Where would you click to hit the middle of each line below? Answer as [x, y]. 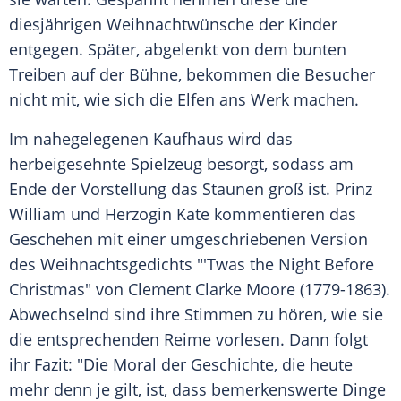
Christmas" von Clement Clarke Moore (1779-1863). [200, 290]
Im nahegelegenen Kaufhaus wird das [151, 139]
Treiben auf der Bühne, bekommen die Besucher [192, 75]
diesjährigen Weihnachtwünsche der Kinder [173, 25]
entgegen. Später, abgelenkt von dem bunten [178, 50]
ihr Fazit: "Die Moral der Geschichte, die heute [181, 365]
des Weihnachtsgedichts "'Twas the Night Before [192, 264]
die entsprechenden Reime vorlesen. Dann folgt [188, 340]
